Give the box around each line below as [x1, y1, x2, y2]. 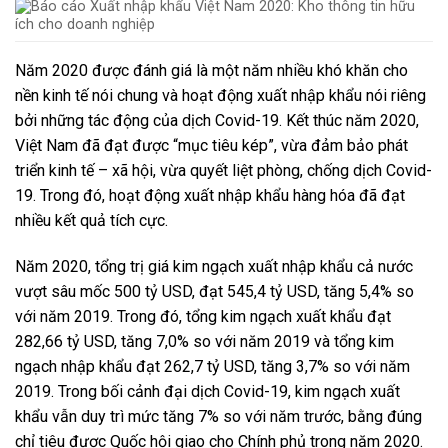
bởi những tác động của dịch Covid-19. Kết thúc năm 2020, [15, 111, 419, 131]
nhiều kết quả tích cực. [15, 211, 168, 231]
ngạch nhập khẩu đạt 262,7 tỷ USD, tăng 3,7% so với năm [15, 357, 410, 377]
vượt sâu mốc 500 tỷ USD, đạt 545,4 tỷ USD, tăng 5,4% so [15, 282, 414, 302]
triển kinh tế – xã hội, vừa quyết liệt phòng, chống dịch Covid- [15, 161, 432, 181]
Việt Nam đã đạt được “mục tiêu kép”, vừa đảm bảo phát [15, 136, 408, 156]
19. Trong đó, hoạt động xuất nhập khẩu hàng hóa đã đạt [15, 186, 405, 206]
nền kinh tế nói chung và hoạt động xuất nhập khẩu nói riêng [15, 86, 426, 106]
